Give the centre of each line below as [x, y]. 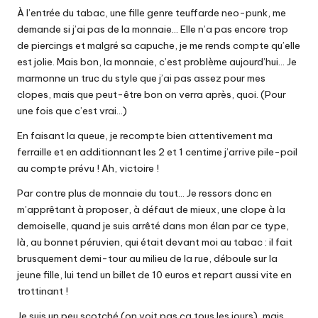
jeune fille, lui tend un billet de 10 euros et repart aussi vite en [154, 274]
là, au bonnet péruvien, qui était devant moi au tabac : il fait [155, 242]
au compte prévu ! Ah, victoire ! [88, 168]
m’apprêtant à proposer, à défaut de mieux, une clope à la [151, 209]
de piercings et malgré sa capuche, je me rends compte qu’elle [159, 45]
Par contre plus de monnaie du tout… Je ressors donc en [144, 193]
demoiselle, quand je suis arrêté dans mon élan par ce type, [153, 225]
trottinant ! [43, 291]
